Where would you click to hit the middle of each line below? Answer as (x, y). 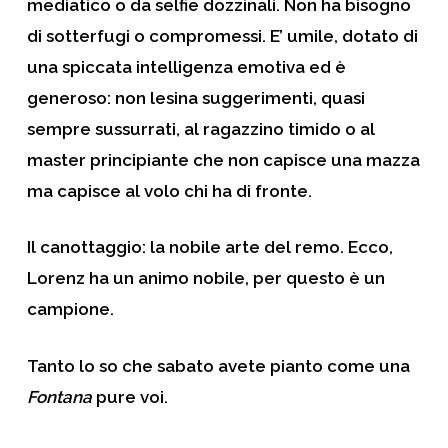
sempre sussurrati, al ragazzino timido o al (200, 128)
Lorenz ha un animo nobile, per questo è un (205, 278)
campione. (70, 309)
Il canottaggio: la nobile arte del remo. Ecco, (209, 247)
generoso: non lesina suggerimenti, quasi (195, 97)
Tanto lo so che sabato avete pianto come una (218, 365)
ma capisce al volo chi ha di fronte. (169, 190)
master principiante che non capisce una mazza (223, 159)
